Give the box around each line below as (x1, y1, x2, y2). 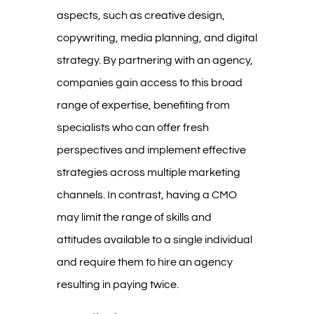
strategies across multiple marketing (56, 166, 240, 178)
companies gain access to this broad (56, 76, 243, 88)
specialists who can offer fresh (56, 121, 209, 133)
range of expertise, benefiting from (56, 99, 230, 111)
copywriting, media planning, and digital (56, 32, 257, 43)
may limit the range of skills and (56, 211, 212, 223)
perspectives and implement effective (56, 144, 246, 156)
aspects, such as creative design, (56, 9, 225, 21)
